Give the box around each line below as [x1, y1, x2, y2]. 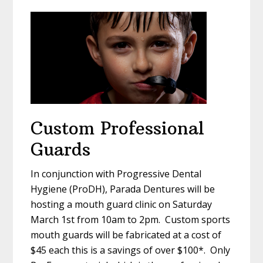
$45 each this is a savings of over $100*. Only [31, 244, 231, 257]
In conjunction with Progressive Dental [31, 167, 202, 181]
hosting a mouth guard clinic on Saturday [31, 198, 213, 211]
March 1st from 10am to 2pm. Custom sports [31, 213, 231, 227]
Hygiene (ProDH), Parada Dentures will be [31, 183, 215, 196]
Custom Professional [31, 117, 205, 140]
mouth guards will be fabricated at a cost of [31, 228, 222, 242]
